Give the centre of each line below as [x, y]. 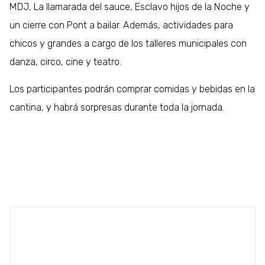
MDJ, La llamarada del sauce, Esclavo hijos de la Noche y [130, 7]
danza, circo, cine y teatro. [66, 62]
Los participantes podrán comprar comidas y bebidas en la [132, 89]
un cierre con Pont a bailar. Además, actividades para [122, 25]
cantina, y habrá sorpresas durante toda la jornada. [117, 107]
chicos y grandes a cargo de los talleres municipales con [128, 44]
